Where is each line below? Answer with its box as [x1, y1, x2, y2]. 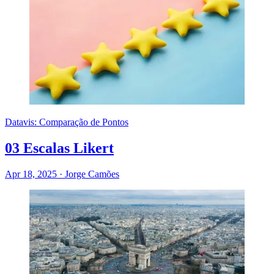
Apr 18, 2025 [5, 168, 59, 179]
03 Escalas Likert [5, 139, 114, 156]
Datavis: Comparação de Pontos [5, 116, 128, 127]
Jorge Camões [65, 168, 119, 179]
